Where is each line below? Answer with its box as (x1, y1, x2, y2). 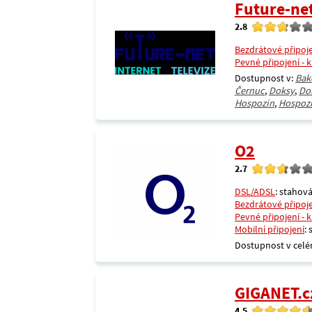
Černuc (235, 84, 265, 97)
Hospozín (235, 97, 274, 109)
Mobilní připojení (235, 223, 304, 235)
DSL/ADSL (235, 185, 275, 198)
